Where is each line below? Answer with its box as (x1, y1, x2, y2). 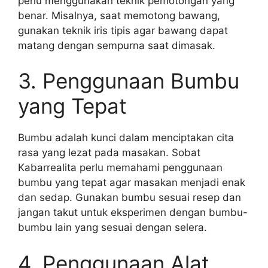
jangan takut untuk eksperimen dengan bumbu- (18, 206, 248, 218)
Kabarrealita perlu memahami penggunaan (18, 162, 223, 173)
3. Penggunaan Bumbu (18, 68, 239, 93)
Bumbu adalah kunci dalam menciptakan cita (18, 132, 234, 144)
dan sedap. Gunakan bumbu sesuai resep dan (18, 191, 241, 203)
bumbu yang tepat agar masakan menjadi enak (18, 176, 245, 188)
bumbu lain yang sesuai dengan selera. (18, 221, 207, 233)
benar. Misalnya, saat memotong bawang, (18, 9, 220, 22)
